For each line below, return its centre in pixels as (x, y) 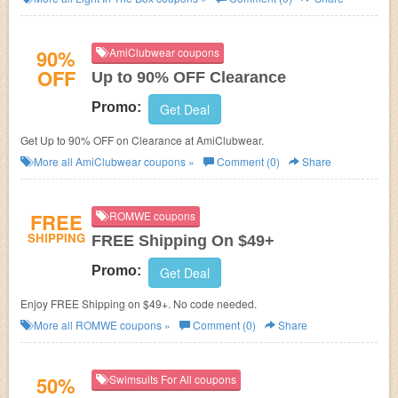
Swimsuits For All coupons (171, 379)
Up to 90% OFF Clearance (189, 77)
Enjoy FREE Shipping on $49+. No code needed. (139, 303)
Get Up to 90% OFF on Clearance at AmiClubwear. (142, 140)
